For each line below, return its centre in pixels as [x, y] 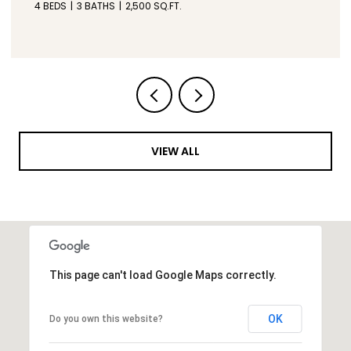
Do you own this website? [106, 318]
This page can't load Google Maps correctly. [163, 275]
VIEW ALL [175, 151]
